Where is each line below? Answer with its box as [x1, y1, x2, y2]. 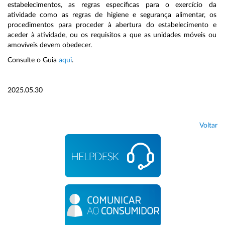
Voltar [199, 122, 217, 130]
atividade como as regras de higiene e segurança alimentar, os [8, 12, 216, 19]
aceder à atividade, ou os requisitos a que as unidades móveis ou [8, 32, 216, 39]
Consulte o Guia [8, 57, 59, 64]
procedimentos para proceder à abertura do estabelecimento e [8, 22, 216, 29]
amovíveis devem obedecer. [8, 42, 92, 49]
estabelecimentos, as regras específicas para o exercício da [8, 2, 216, 9]
